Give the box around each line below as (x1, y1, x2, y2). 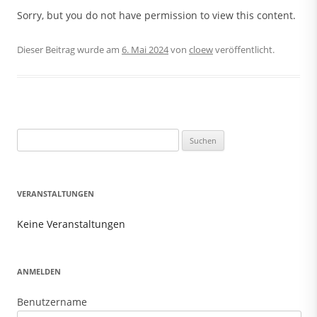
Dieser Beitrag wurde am (17, 43, 122, 57)
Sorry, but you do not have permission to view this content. (17, 8, 296, 23)
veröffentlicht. (213, 43, 275, 57)
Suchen (16, 130, 47, 144)
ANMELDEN (17, 266, 61, 277)
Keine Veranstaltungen (17, 217, 125, 231)
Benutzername (17, 295, 87, 309)
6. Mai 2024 (122, 43, 168, 57)
